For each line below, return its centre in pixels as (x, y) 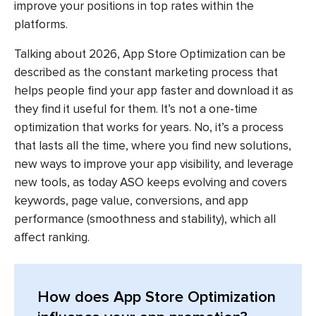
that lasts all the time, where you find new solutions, (153, 146)
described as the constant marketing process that (146, 73)
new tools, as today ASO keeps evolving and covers (151, 183)
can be (266, 54)
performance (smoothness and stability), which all (145, 219)
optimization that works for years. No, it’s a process (149, 128)
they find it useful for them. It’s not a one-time (136, 109)
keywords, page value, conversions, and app (131, 201)
